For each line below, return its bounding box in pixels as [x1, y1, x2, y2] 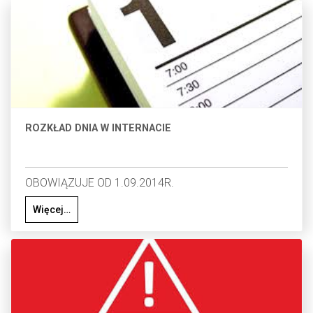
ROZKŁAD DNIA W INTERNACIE [25, 122, 171, 135]
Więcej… [33, 204, 71, 216]
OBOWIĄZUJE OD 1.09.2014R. [25, 176, 174, 190]
